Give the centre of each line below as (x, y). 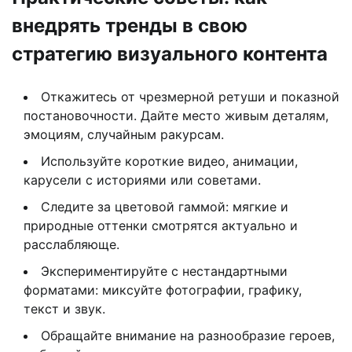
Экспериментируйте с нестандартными (164, 271)
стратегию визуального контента (170, 53)
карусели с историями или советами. (142, 180)
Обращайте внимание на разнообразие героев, (188, 336)
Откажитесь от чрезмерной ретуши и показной (190, 97)
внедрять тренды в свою (130, 25)
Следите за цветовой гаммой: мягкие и (165, 207)
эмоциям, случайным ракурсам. (124, 135)
